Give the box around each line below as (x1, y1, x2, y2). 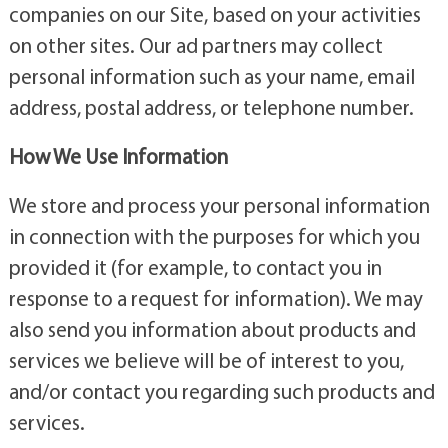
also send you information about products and (8, 315, 416, 342)
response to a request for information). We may (8, 284, 423, 311)
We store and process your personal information (8, 191, 430, 218)
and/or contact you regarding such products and (8, 377, 435, 404)
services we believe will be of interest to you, (8, 346, 404, 373)
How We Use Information (8, 142, 228, 169)
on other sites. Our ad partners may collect (8, 31, 383, 58)
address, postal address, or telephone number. (8, 93, 414, 120)
